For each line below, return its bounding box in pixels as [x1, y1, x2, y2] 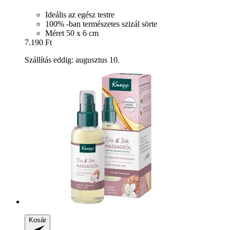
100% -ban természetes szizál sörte [45, 19, 157, 28]
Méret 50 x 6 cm [45, 28, 99, 37]
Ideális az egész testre [45, 10, 114, 19]
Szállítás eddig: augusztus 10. [25, 55, 120, 64]
